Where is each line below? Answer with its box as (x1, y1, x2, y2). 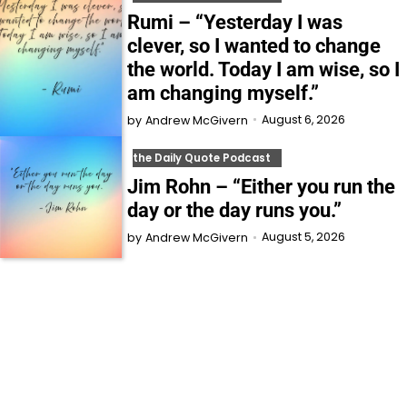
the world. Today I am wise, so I (127, 57, 401, 81)
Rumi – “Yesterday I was (127, 10, 343, 34)
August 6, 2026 (262, 111, 346, 127)
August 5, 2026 (262, 229, 346, 245)
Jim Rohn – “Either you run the (127, 175, 396, 199)
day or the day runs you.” (127, 199, 342, 223)
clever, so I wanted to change (127, 34, 382, 57)
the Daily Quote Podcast (133, 151, 272, 166)
